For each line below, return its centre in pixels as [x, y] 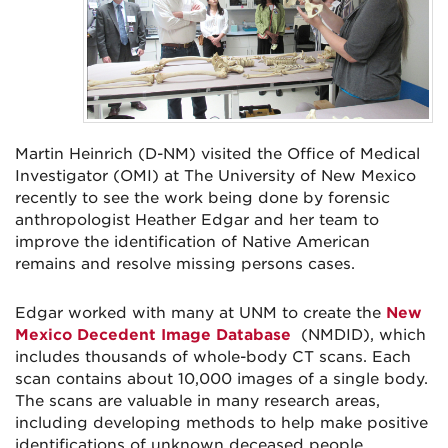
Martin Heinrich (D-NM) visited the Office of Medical [217, 154]
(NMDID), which [363, 335]
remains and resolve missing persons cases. [185, 264]
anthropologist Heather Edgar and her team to [197, 220]
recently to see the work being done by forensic [202, 198]
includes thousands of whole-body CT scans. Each [213, 357]
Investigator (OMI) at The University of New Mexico [215, 176]
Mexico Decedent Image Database [153, 335]
